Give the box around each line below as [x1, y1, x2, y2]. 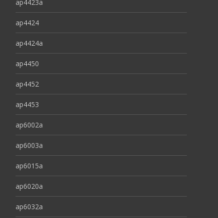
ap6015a [16, 161, 43, 171]
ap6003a [16, 141, 43, 150]
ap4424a [16, 38, 43, 48]
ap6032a [16, 202, 43, 212]
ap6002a [16, 120, 43, 130]
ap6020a [16, 182, 43, 191]
